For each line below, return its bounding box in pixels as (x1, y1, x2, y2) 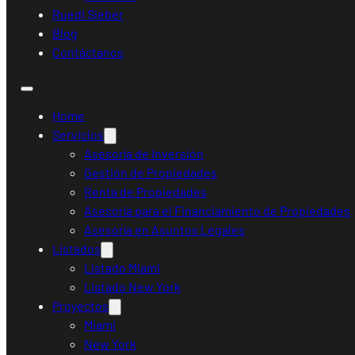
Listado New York (84, 279, 181, 295)
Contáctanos (52, 44, 124, 59)
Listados (52, 241, 101, 257)
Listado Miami (84, 260, 161, 276)
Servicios (52, 127, 105, 143)
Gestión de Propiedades (84, 165, 218, 181)
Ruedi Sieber (52, 6, 124, 21)
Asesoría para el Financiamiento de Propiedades (84, 203, 351, 219)
